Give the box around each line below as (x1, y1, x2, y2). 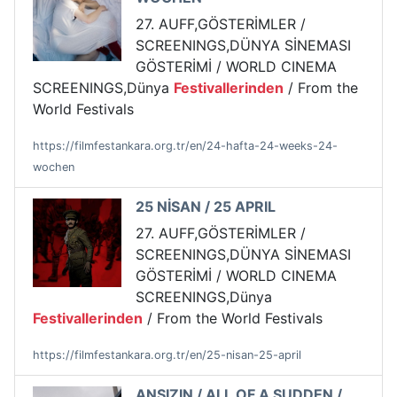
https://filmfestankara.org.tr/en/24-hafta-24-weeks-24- (33, 139, 338, 153)
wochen (33, 160, 74, 175)
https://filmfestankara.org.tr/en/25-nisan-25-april (33, 348, 301, 362)
